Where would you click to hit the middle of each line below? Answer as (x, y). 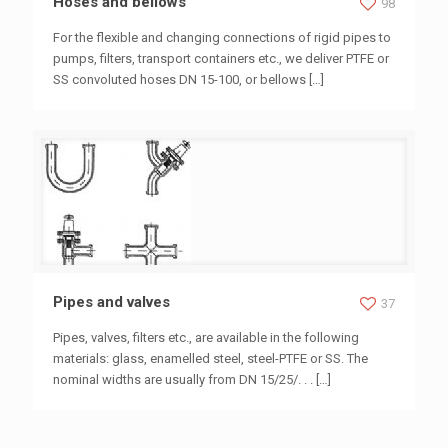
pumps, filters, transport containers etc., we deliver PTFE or (221, 58)
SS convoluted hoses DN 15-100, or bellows (179, 79)
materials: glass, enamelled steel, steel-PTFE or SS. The (210, 358)
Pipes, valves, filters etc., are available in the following (206, 337)
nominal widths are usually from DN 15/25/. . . (183, 379)
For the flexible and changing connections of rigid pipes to (222, 37)
